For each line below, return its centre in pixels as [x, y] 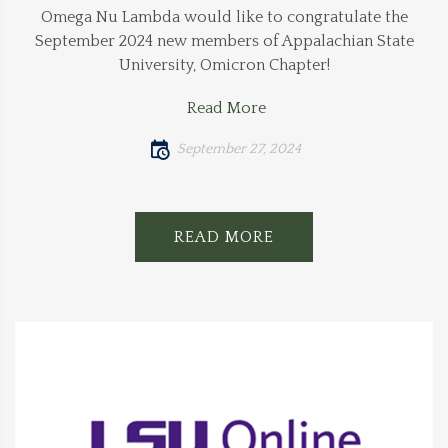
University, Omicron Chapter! [224, 64]
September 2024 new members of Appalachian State [224, 40]
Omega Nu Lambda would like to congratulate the [224, 16]
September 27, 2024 [238, 148]
